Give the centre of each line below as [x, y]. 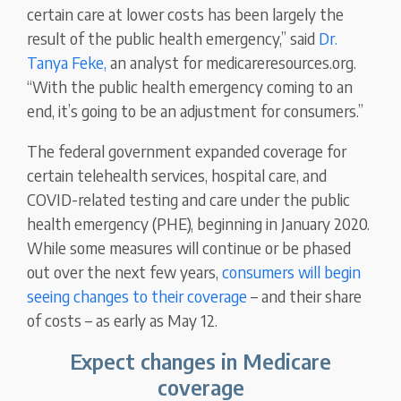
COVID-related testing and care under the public [189, 200]
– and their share [305, 296]
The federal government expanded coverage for [187, 151]
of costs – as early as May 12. [123, 320]
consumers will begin [292, 272]
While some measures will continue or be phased [189, 248]
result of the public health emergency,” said [173, 38]
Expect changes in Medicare [200, 361]
